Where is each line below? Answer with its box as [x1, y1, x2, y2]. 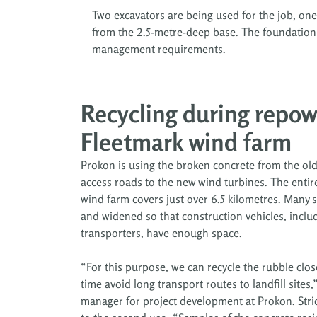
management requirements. [92, 41, 226, 56]
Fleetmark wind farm [81, 127, 292, 156]
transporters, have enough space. [81, 225, 242, 240]
